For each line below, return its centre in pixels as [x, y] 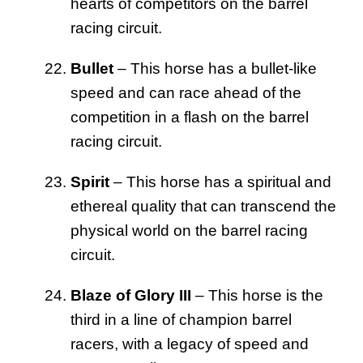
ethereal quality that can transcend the [203, 206]
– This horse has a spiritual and [220, 181]
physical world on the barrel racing [189, 230]
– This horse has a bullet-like [215, 68]
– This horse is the [257, 295]
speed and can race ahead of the [186, 92]
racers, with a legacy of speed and [190, 344]
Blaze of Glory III [131, 295]
